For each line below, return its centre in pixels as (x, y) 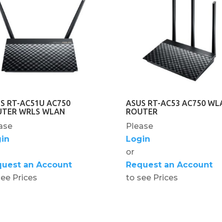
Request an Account (169, 165)
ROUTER (141, 111)
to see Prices (152, 177)
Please (139, 126)
